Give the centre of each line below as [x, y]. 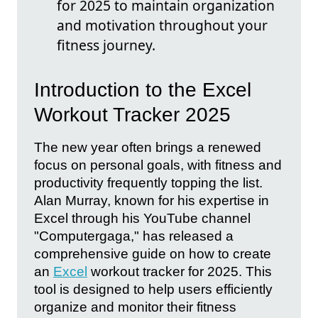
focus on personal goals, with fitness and [158, 165]
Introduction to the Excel [143, 89]
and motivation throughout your [162, 26]
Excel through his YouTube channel [142, 218]
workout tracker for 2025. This [180, 271]
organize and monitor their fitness [135, 307]
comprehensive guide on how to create [153, 253]
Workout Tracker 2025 [132, 114]
